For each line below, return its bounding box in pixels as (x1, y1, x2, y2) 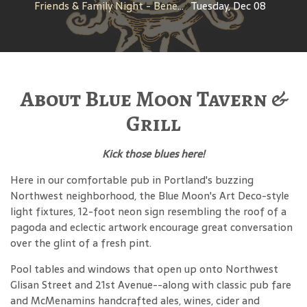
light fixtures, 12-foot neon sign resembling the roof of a (10, 203, 286, 221)
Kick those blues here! (102, 145, 205, 163)
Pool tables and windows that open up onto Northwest (10, 260, 278, 278)
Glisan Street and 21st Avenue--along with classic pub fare (10, 276, 291, 294)
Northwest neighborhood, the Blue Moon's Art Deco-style (10, 187, 289, 205)
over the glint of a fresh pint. (10, 234, 151, 252)
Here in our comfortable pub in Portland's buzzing (10, 171, 254, 189)
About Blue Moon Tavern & (20, 84, 287, 114)
